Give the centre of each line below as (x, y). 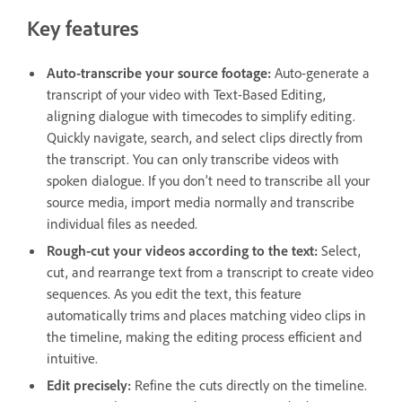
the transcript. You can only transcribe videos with (193, 158)
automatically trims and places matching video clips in (206, 315)
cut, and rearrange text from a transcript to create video (210, 271)
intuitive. (72, 358)
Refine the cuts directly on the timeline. (249, 385)
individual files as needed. (122, 223)
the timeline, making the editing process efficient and (204, 336)
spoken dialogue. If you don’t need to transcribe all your (208, 180)
